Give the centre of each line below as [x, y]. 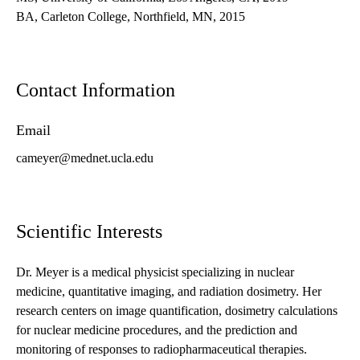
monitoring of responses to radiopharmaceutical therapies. [162, 350]
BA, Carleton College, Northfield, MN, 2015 [131, 17]
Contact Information [96, 90]
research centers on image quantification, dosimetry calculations [177, 311]
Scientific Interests [89, 232]
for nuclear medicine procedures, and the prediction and [157, 330]
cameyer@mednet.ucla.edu [85, 158]
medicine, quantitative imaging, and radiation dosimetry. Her [169, 292]
